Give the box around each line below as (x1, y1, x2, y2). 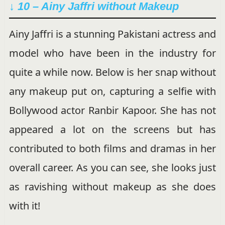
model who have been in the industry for (9, 46, 216, 60)
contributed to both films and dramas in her (9, 141, 216, 155)
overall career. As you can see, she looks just (9, 160, 216, 174)
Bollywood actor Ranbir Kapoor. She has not (9, 103, 216, 117)
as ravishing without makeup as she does (9, 179, 216, 193)
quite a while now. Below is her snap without (9, 65, 216, 79)
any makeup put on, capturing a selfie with (9, 84, 216, 98)
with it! (9, 198, 40, 212)
